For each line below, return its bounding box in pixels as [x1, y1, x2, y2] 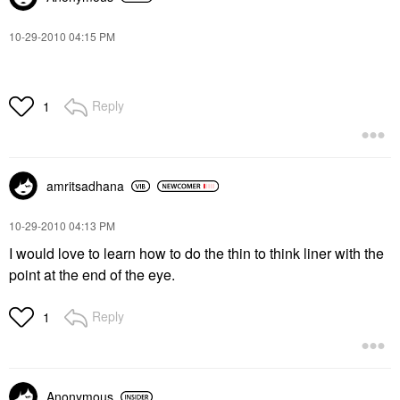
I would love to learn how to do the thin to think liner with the [9, 243, 384, 263]
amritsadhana [46, 177, 124, 195]
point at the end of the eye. [9, 264, 179, 285]
